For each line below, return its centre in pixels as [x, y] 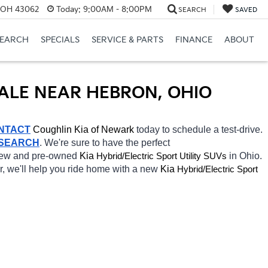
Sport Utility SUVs [191, 156]
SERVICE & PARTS [127, 40]
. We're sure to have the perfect [105, 142]
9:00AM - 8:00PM [116, 9]
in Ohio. [246, 156]
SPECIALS [60, 40]
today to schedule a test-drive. [200, 129]
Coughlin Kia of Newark [85, 129]
